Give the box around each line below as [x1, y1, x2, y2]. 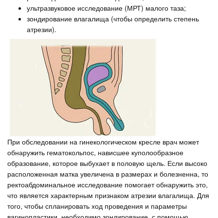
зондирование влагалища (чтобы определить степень [27, 14, 199, 23]
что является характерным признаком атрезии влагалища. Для [7, 190, 209, 200]
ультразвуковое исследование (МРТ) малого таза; [27, 3, 186, 13]
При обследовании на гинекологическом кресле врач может [7, 136, 199, 146]
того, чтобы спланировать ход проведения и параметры [7, 200, 187, 211]
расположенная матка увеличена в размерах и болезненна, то [7, 168, 208, 179]
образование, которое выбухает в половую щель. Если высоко [7, 158, 207, 168]
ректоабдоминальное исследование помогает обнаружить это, [7, 179, 208, 189]
